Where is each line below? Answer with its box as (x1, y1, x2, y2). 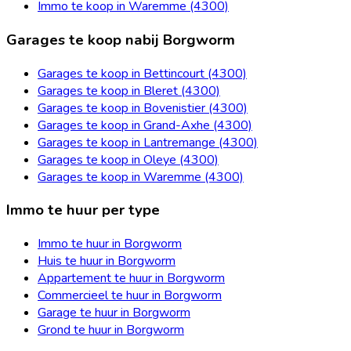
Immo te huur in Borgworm (38, 235, 182, 253)
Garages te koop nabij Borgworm (6, 29, 235, 50)
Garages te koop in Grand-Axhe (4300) (38, 116, 252, 134)
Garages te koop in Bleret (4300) (38, 81, 220, 100)
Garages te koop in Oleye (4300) (38, 150, 219, 168)
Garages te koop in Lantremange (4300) (38, 133, 258, 151)
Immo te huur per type (6, 200, 160, 221)
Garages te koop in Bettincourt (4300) (38, 64, 247, 82)
